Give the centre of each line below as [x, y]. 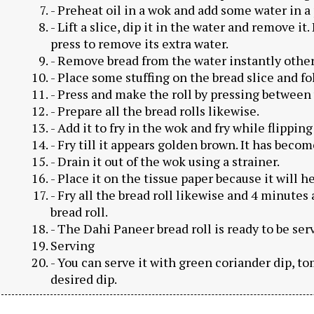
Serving [72, 245]
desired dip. [83, 279]
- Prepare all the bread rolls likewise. [155, 110]
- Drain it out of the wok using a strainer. [165, 161]
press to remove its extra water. [139, 43]
